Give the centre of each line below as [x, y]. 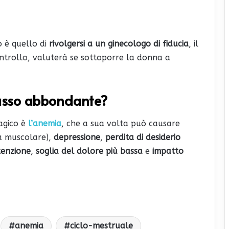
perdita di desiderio [143, 138]
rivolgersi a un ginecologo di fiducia [119, 43]
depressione [77, 138]
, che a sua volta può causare [121, 124]
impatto [168, 151]
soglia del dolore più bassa [89, 151]
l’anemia [43, 124]
